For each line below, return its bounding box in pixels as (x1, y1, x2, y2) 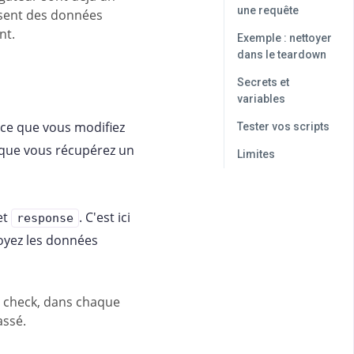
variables (237, 92, 285, 105)
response (17, 211, 73, 225)
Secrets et (237, 76, 289, 88)
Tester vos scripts (237, 120, 330, 133)
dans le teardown (237, 48, 326, 61)
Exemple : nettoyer (237, 32, 332, 44)
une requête (237, 4, 299, 17)
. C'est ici (79, 209, 130, 226)
